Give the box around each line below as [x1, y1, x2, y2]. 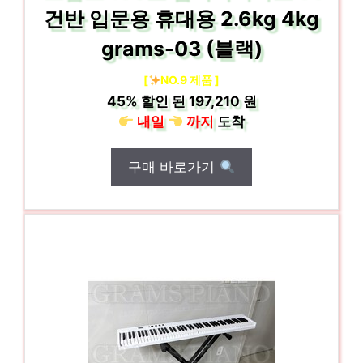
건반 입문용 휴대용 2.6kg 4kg [44, 6, 319, 31]
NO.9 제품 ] [160, 73, 220, 87]
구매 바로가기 [128, 159, 220, 175]
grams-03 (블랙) [100, 36, 263, 61]
